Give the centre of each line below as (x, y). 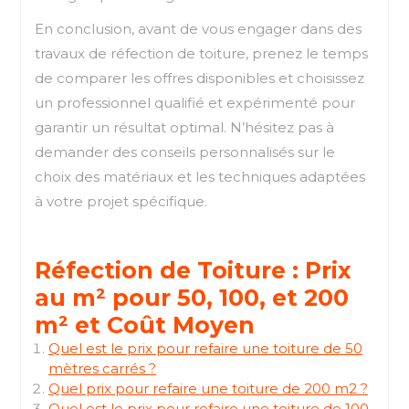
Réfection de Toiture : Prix (193, 270)
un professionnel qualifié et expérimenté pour (195, 102)
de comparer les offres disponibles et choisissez (199, 78)
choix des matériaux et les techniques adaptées (200, 176)
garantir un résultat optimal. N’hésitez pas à (184, 127)
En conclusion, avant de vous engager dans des (198, 28)
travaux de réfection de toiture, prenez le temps (201, 53)
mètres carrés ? (102, 368)
